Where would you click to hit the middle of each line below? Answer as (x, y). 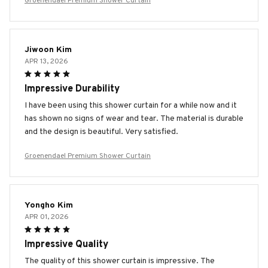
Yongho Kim (49, 205)
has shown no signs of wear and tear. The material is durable (134, 118)
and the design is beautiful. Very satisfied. (101, 132)
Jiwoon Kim (48, 50)
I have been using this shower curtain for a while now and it (131, 105)
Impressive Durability (72, 89)
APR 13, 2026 (46, 61)
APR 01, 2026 (47, 217)
